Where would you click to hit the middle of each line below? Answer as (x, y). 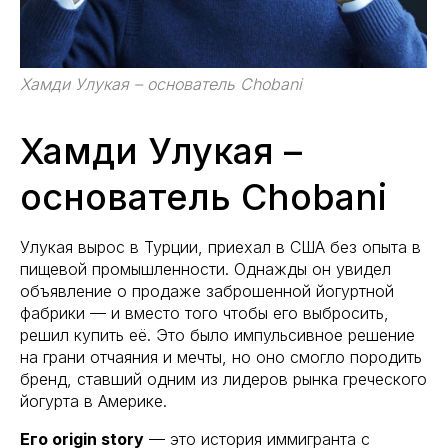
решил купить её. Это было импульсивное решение (217, 334)
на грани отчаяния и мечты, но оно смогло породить (221, 356)
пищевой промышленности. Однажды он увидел (205, 268)
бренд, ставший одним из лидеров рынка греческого (223, 378)
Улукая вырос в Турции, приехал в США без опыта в (220, 246)
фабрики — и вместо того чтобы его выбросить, (204, 312)
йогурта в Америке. (93, 400)
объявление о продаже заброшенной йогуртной (207, 290)
